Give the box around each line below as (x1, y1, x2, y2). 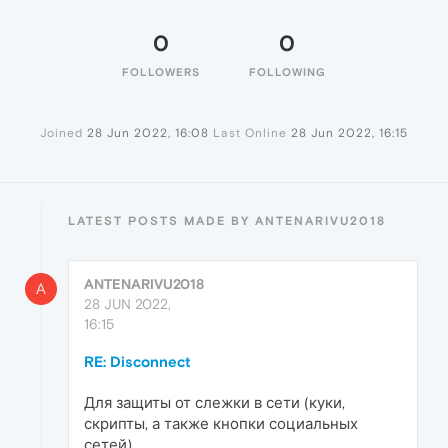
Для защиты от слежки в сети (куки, (84, 394, 345, 412)
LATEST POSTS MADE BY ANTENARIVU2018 (68, 214, 386, 229)
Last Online (213, 126, 287, 141)
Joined (40, 126, 83, 141)
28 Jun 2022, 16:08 (87, 126, 209, 141)
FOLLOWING (248, 66, 326, 79)
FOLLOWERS (122, 66, 200, 79)
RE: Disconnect (84, 353, 191, 371)
